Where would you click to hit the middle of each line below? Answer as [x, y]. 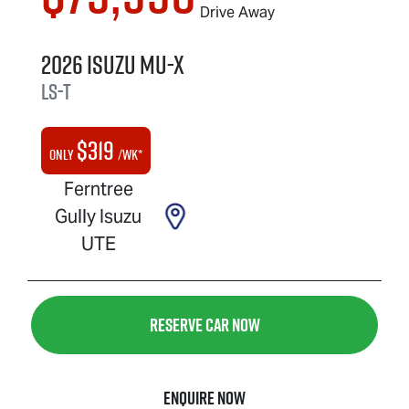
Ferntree [98, 189]
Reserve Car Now [204, 325]
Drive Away [237, 12]
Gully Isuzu [98, 216]
